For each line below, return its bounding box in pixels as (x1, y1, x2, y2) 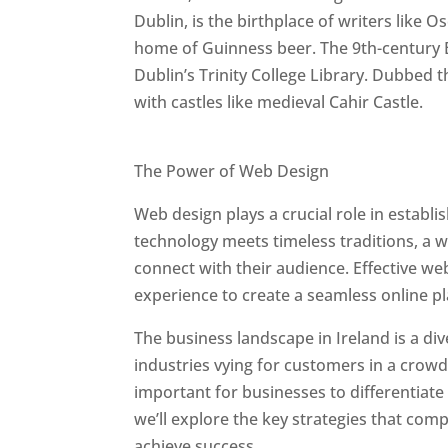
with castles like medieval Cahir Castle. (134, 91, 424, 113)
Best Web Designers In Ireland (134, 129, 363, 151)
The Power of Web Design (134, 160, 330, 182)
